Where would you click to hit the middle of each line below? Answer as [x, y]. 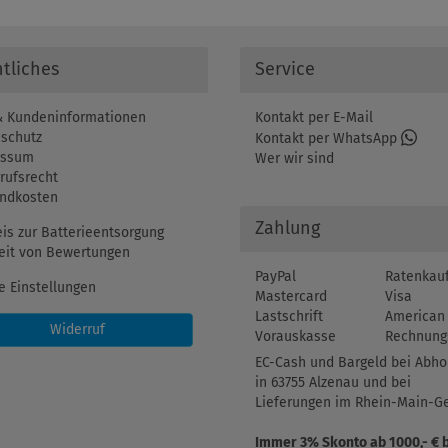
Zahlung [287, 227]
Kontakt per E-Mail [314, 118]
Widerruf [78, 330]
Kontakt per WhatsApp [328, 138]
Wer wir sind [294, 158]
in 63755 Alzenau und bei [333, 382]
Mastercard [291, 296]
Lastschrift [289, 316]
